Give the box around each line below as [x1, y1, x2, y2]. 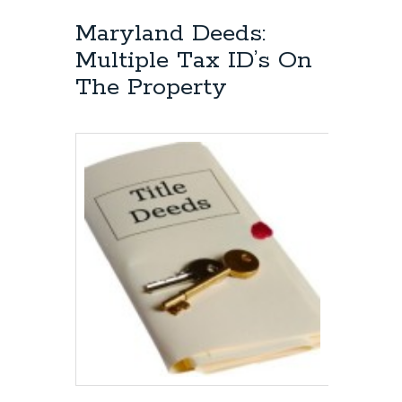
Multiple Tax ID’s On [75, 44, 312, 76]
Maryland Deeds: [75, 17, 266, 49]
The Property [75, 71, 227, 103]
